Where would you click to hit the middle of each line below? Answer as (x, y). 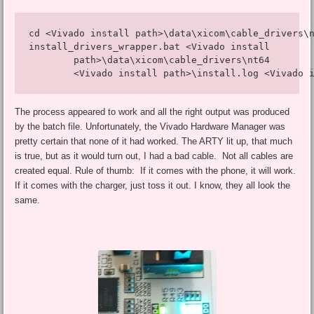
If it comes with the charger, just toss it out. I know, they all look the (153, 186)
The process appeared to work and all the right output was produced (152, 112)
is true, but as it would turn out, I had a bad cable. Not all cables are (154, 156)
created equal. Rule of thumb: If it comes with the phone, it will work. (157, 171)
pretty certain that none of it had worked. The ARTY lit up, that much (154, 142)
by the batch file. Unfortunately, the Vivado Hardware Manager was (150, 127)
